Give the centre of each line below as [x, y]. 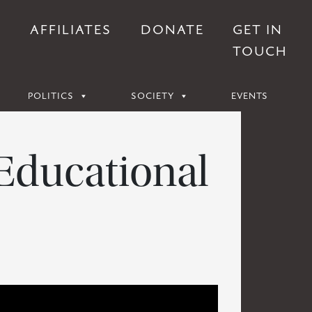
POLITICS [50, 96]
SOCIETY [152, 96]
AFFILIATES [70, 30]
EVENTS [249, 96]
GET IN [258, 30]
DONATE [172, 30]
